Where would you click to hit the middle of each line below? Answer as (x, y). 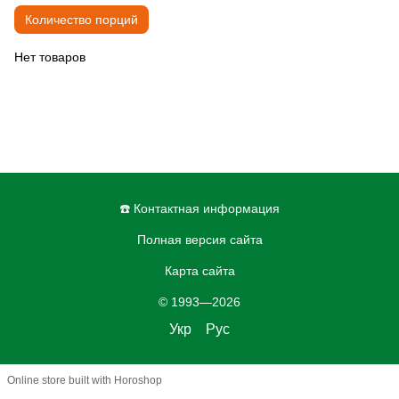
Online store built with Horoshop (85, 381)
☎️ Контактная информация (199, 208)
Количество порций (81, 20)
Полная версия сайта (199, 239)
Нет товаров (50, 57)
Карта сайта (199, 270)
